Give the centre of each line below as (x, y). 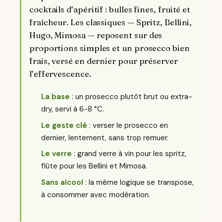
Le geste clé (64, 125)
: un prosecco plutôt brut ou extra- (131, 97)
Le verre (56, 154)
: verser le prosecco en (128, 125)
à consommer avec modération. (96, 194)
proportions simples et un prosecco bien (110, 48)
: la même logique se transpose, (139, 182)
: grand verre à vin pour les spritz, (129, 154)
